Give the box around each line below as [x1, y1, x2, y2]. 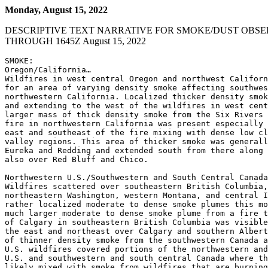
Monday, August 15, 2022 [5, 5, 108, 15]
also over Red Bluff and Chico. [5, 155, 148, 164]
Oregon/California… [5, 65, 91, 74]
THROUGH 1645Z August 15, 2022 [5, 36, 146, 46]
